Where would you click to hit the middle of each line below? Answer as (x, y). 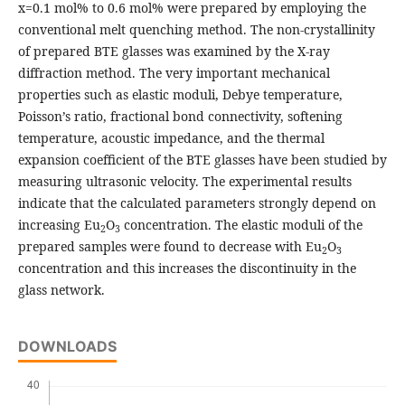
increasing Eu (59, 225)
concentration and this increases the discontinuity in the (187, 268)
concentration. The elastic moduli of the (241, 225)
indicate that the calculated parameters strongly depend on (197, 203)
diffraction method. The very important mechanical (174, 73)
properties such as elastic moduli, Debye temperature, (180, 95)
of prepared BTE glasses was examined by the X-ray (174, 52)
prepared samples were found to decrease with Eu (170, 247)
